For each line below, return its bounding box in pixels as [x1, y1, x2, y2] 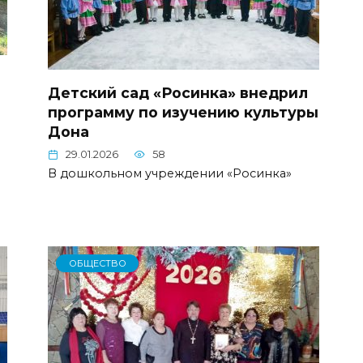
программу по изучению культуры [48, 103, 318, 121]
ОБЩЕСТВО [68, 258, 126, 270]
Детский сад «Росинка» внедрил [48, 83, 308, 101]
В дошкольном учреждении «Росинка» [48, 166, 292, 181]
